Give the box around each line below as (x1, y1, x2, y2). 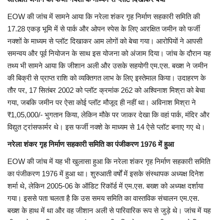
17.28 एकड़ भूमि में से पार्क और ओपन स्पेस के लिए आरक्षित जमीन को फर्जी (7, 25, 200, 33)
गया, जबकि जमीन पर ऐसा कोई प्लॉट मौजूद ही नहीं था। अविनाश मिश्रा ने (7, 98, 196, 107)
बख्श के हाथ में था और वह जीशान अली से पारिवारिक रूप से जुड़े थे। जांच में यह (7, 206, 211, 215)
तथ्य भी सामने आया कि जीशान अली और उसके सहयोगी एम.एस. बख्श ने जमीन (7, 61, 208, 70)
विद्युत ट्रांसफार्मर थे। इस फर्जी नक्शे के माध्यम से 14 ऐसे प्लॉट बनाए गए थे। (7, 123, 205, 132)
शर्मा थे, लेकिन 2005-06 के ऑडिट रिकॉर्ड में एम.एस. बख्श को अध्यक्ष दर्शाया (7, 182, 203, 191)
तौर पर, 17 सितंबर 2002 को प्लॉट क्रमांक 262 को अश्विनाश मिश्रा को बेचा (7, 86, 205, 95)
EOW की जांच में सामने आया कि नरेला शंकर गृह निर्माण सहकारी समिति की (7, 12, 200, 21)
